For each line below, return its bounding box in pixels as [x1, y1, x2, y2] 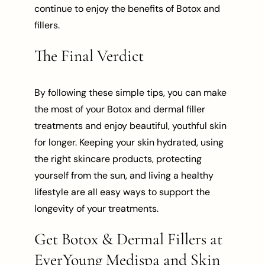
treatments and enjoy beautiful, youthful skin [34, 119, 227, 132]
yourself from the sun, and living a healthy [34, 169, 214, 182]
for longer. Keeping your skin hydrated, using [34, 135, 224, 148]
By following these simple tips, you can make [34, 86, 227, 99]
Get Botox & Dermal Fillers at [34, 228, 223, 249]
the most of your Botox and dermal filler [34, 102, 206, 115]
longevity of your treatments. [34, 202, 159, 215]
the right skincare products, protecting [34, 152, 202, 165]
